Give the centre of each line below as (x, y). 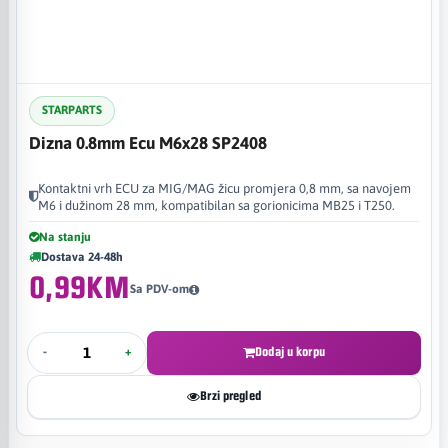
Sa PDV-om (159, 289)
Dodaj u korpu (290, 352)
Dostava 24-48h (82, 256)
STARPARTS (72, 110)
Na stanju (65, 236)
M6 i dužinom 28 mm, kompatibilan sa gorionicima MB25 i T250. (216, 205)
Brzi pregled (230, 396)
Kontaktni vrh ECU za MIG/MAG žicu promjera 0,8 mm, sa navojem (224, 188)
